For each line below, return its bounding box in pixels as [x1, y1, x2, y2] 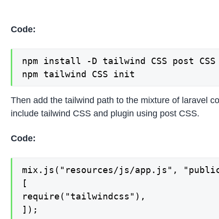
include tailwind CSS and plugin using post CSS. [11, 108, 200, 118]
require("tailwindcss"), [22, 191, 146, 202]
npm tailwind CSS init [22, 68, 135, 79]
